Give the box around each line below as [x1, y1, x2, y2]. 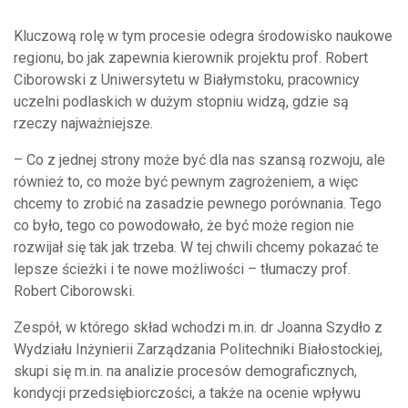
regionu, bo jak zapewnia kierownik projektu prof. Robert [14, 49, 368, 67]
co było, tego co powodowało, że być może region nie [14, 217, 354, 235]
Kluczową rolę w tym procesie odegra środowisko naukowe [14, 27, 393, 46]
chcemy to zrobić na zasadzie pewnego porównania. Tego [14, 195, 382, 213]
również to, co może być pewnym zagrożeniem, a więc [14, 173, 358, 191]
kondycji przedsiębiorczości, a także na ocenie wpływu [14, 384, 361, 403]
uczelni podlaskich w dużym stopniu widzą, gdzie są [14, 93, 349, 111]
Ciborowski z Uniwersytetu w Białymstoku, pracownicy [14, 71, 360, 89]
